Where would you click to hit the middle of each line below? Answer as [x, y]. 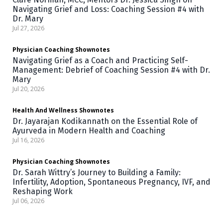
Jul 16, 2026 [28, 140]
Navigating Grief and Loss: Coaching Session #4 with [108, 9]
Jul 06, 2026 [28, 201]
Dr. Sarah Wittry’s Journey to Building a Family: [97, 172]
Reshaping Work [43, 191]
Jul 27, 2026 [28, 28]
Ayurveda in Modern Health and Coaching [89, 130]
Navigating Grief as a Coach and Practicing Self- [100, 60]
